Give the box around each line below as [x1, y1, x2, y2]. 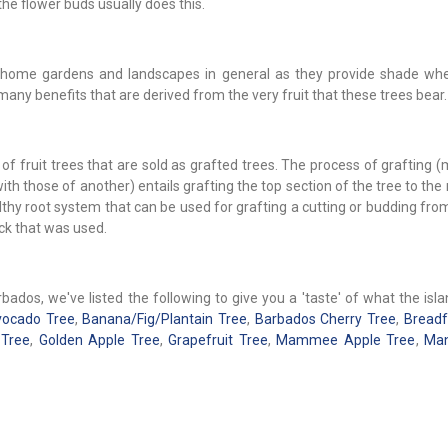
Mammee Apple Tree [276, 332, 416, 349]
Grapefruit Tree [168, 332, 268, 349]
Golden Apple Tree [38, 332, 160, 349]
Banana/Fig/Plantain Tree [82, 311, 248, 328]
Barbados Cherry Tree [254, 311, 397, 328]
